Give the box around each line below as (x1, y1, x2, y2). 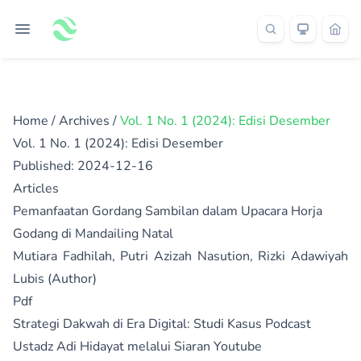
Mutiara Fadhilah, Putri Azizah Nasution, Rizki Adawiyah (13, 247, 348, 265)
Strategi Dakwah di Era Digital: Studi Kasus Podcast (13, 315, 311, 333)
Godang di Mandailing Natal (13, 225, 173, 243)
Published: (13, 157, 77, 175)
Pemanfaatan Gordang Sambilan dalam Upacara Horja (13, 202, 322, 220)
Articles (13, 180, 59, 197)
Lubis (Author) (13, 270, 97, 288)
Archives (59, 112, 110, 130)
